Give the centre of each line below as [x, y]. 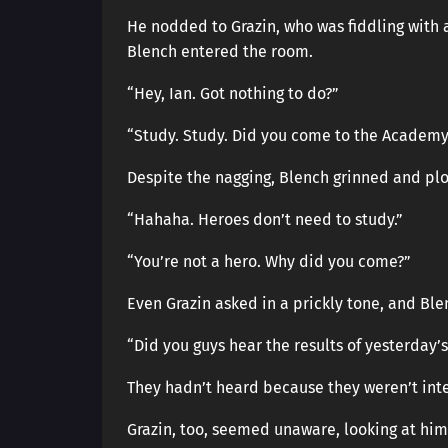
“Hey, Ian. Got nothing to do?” [233, 93]
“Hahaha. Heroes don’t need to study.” [265, 219]
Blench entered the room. [220, 51]
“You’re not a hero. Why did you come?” [269, 261]
